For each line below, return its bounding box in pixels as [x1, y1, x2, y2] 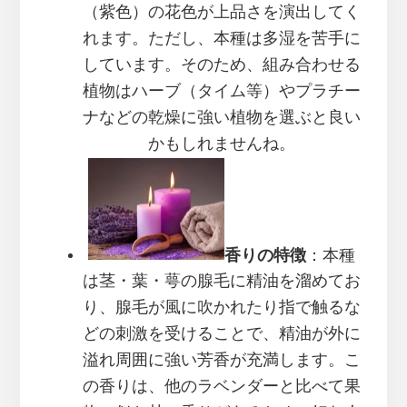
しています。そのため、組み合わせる [83, 56, 361, 74]
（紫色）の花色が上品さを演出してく [83, 4, 361, 21]
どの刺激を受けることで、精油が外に [83, 326, 361, 343]
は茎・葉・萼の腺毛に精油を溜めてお [83, 273, 361, 291]
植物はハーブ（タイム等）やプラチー [83, 83, 361, 100]
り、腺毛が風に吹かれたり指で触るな [83, 300, 361, 317]
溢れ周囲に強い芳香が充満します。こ [83, 352, 361, 370]
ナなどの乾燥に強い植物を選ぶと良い [83, 109, 361, 126]
